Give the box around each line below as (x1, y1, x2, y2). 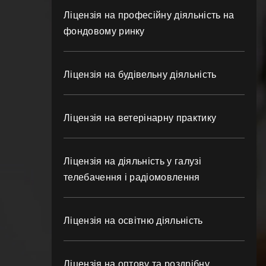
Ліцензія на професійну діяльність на (64, 10, 235, 20)
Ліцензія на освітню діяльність (64, 216, 203, 226)
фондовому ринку (64, 26, 145, 36)
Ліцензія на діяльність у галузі (64, 156, 201, 166)
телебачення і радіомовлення (64, 172, 200, 182)
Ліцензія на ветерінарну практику (64, 113, 217, 123)
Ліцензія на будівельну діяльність (64, 69, 217, 80)
